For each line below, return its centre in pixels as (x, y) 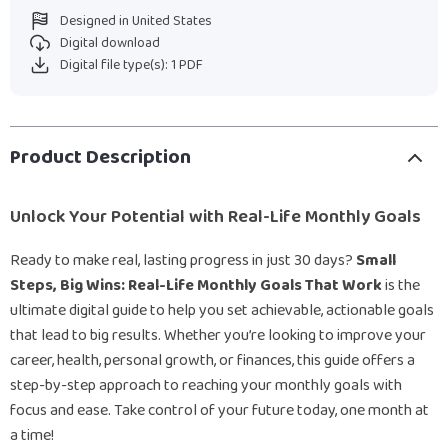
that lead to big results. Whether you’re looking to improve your (218, 335)
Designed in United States (136, 21)
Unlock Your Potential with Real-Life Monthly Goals (215, 217)
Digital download (110, 43)
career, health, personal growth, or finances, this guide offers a (212, 360)
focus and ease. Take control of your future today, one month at (219, 410)
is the (401, 285)
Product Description (100, 157)
